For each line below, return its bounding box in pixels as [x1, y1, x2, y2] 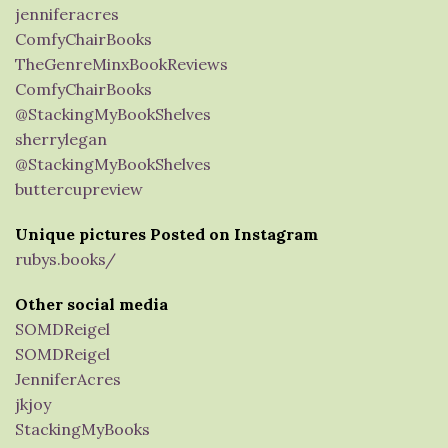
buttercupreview [15, 179, 143, 199]
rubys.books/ [15, 249, 116, 269]
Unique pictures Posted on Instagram [15, 224, 318, 244]
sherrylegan [15, 129, 107, 149]
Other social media [15, 294, 168, 314]
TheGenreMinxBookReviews [15, 54, 228, 74]
